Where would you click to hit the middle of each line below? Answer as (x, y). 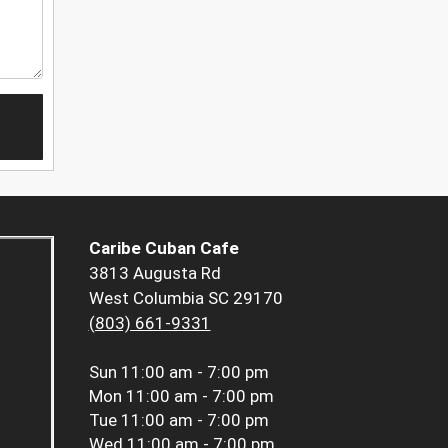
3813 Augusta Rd (154, 273)
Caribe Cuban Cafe (163, 248)
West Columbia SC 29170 (185, 298)
